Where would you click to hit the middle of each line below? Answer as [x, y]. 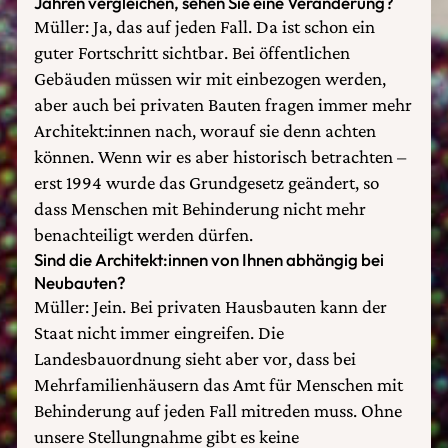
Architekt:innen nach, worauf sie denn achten [205, 130]
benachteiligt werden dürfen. [143, 234]
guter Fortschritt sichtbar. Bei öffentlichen [192, 52]
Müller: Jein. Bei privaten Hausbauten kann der [210, 306]
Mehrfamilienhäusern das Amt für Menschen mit [218, 384]
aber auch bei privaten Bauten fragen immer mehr [223, 104]
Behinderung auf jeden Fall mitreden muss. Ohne [218, 410]
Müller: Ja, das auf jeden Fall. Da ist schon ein [204, 26]
